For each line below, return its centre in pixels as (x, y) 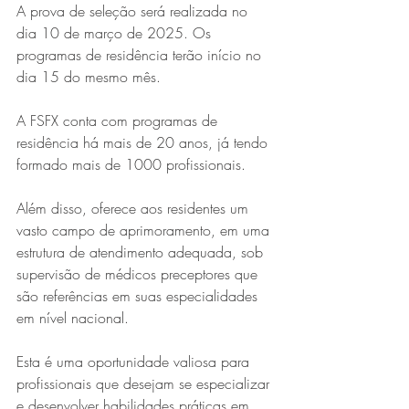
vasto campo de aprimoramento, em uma (145, 230)
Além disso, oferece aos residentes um (135, 208)
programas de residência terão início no (141, 54)
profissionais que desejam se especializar (145, 383)
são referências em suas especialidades (139, 295)
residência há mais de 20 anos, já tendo (144, 142)
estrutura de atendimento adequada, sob (142, 252)
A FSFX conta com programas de (119, 120)
